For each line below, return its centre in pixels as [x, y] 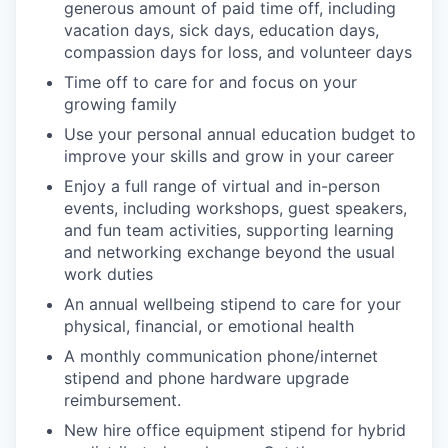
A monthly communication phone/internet [221, 355]
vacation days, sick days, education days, [221, 29]
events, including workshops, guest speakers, [235, 207]
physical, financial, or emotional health [209, 325]
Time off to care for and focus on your [210, 81]
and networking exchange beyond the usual [229, 251]
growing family [120, 103]
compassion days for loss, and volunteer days [238, 51]
